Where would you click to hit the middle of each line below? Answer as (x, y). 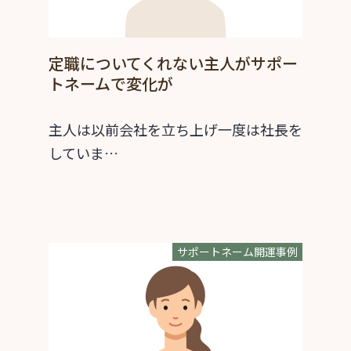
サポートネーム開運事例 (237, 252)
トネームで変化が (111, 84)
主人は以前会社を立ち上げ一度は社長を (175, 130)
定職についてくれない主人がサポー (173, 63)
